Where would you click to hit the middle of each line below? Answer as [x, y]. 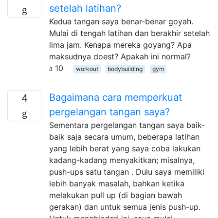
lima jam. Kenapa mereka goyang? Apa [120, 45]
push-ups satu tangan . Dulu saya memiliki [127, 172]
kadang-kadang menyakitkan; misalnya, [122, 160]
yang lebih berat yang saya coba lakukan [125, 148]
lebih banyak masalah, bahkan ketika [117, 183]
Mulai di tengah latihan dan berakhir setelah [129, 33]
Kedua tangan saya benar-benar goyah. [121, 21]
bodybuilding [125, 69]
